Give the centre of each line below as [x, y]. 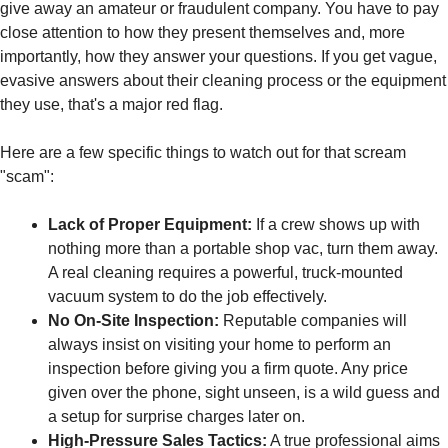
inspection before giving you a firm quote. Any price [228, 369]
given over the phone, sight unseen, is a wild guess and [244, 393]
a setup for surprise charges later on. [176, 417]
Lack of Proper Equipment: [150, 225]
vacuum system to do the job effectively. [187, 297]
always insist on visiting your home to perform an [219, 345]
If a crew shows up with [336, 225]
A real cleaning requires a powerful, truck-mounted [225, 273]
